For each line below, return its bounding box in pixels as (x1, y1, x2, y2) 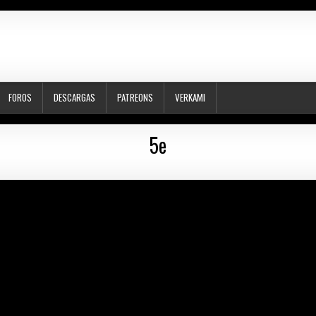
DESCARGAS (54, 90, 95, 105)
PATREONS (117, 90, 153, 105)
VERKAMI (175, 90, 205, 105)
